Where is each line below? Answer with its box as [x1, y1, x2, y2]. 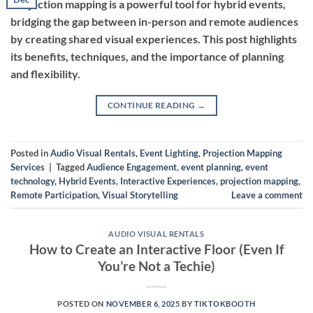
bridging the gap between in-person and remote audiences [10, 14, 298, 28]
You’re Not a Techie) [98, 258, 215, 275]
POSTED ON [57, 299, 106, 309]
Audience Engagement [87, 161, 177, 173]
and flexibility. [10, 66, 80, 80]
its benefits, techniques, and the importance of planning [10, 49, 284, 63]
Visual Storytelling [102, 189, 178, 201]
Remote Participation [10, 189, 98, 201]
